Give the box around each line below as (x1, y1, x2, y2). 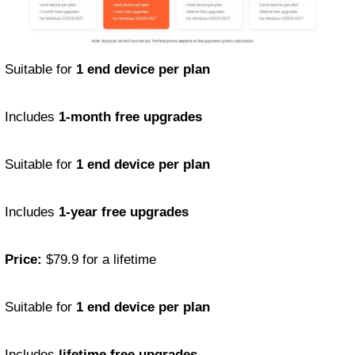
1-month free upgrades (59, 109, 202, 124)
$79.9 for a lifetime (42, 251, 156, 267)
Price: (5, 251, 42, 267)
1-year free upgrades (59, 204, 189, 219)
